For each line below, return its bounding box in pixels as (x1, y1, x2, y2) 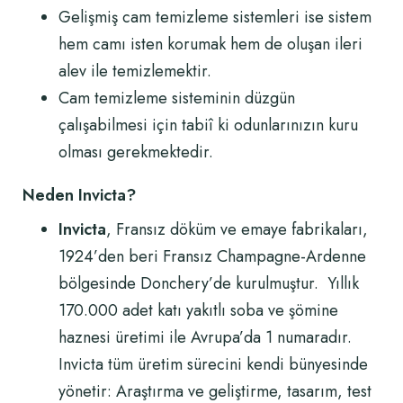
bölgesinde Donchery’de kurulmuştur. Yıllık (58, 272, 359, 295)
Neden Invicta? (22, 184, 136, 207)
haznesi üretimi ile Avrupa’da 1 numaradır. (58, 326, 352, 349)
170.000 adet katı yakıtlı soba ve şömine (58, 299, 338, 322)
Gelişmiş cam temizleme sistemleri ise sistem (58, 5, 372, 29)
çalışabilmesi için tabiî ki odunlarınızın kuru (58, 113, 358, 137)
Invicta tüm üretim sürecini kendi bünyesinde (58, 353, 368, 376)
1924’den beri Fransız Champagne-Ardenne (58, 245, 366, 268)
